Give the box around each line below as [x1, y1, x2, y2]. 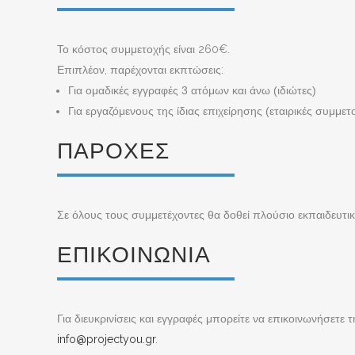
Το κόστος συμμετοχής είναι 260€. [57, 43, 230, 55]
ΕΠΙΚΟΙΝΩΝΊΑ [57, 242, 211, 267]
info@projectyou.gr [57, 333, 155, 345]
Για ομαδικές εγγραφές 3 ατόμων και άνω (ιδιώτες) [68, 84, 316, 97]
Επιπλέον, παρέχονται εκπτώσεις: [57, 63, 223, 76]
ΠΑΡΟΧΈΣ [57, 139, 170, 163]
